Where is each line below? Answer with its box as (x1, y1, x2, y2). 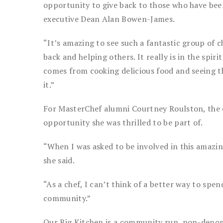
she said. (43, 155, 75, 166)
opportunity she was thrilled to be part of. (43, 117, 203, 128)
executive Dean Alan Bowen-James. (43, 13, 175, 24)
